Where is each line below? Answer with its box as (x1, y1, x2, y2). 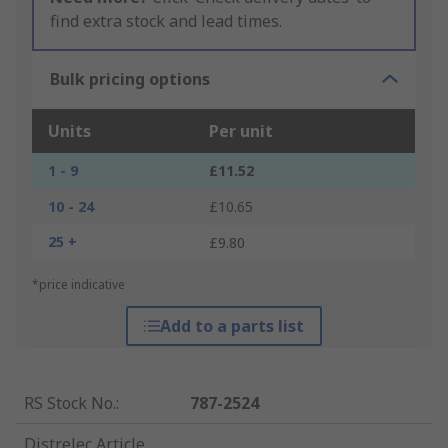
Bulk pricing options (50, 68, 210, 91)
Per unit (209, 120, 273, 143)
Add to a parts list (159, 315, 304, 338)
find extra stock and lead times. (50, 10, 282, 33)
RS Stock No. (24, 392, 116, 415)
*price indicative (32, 276, 125, 294)
